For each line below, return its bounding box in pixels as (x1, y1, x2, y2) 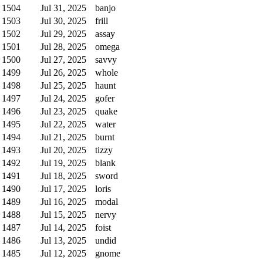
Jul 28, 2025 (41, 41, 86, 52)
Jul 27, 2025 (41, 54, 86, 65)
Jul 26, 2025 (41, 67, 86, 77)
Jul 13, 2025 (41, 235, 86, 245)
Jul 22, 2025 (41, 119, 86, 129)
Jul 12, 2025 (41, 248, 86, 258)
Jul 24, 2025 (41, 93, 86, 103)
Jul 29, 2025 (41, 28, 86, 39)
